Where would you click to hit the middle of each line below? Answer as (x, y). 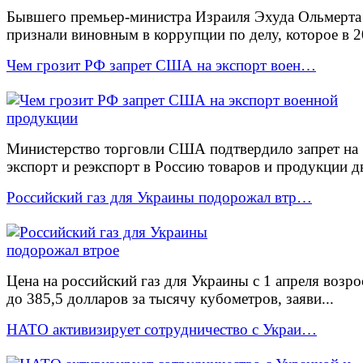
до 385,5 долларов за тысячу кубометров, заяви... (170, 298)
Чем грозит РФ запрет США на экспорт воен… (161, 65)
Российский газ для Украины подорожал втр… (159, 197)
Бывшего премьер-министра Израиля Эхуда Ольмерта (184, 16)
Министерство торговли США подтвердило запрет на (182, 148)
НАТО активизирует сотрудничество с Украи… (162, 329)
